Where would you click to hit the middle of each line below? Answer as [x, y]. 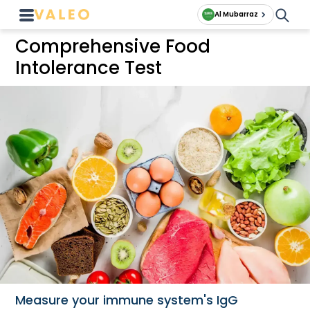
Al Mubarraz [236, 14]
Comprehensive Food [113, 46]
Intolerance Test [89, 68]
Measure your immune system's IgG [127, 300]
